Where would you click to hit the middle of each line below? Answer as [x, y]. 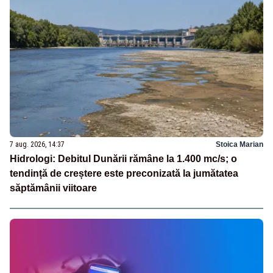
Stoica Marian [239, 144]
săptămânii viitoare [53, 188]
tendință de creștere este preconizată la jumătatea [124, 173]
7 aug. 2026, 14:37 [37, 144]
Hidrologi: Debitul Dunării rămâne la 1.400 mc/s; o [123, 158]
